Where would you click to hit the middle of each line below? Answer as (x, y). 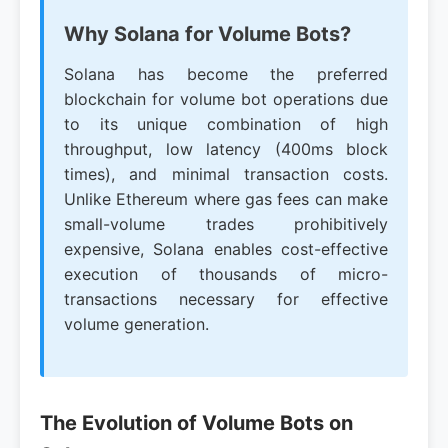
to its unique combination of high (226, 124)
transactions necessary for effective (226, 299)
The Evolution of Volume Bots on (196, 423)
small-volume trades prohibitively (226, 224)
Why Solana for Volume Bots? (207, 34)
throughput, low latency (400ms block (226, 149)
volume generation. (136, 324)
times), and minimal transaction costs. (226, 174)
